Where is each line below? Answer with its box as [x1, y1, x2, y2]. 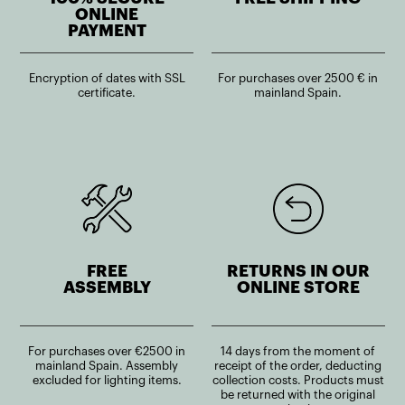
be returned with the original [221, 388, 376, 400]
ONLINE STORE [236, 278, 360, 296]
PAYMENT [67, 22, 146, 39]
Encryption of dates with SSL [28, 71, 185, 84]
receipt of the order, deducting [214, 359, 382, 372]
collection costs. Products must [212, 373, 384, 386]
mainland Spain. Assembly [35, 359, 179, 372]
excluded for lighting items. [32, 373, 182, 386]
